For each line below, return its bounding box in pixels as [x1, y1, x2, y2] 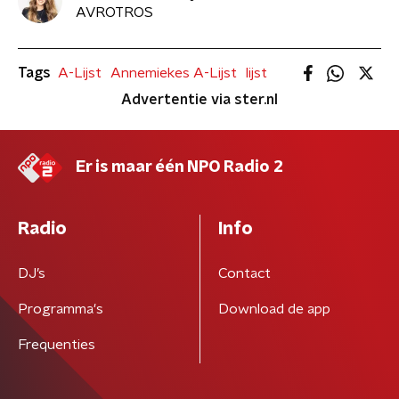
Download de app [217, 301, 330, 316]
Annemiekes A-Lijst [110, 65, 237, 80]
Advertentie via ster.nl [121, 92, 278, 107]
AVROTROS [76, 5, 153, 20]
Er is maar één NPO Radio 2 [76, 159, 283, 175]
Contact [217, 265, 271, 281]
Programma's [18, 301, 103, 316]
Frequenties [18, 337, 95, 352]
